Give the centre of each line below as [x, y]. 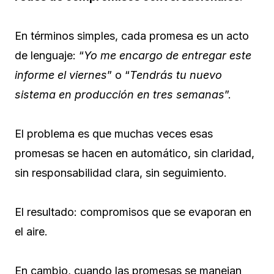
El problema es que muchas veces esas [114, 133]
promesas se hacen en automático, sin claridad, [135, 153]
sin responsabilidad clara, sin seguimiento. [121, 172]
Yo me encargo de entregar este [168, 55]
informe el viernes [61, 75]
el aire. [31, 231]
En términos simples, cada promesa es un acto [132, 35]
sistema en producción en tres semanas [120, 94]
